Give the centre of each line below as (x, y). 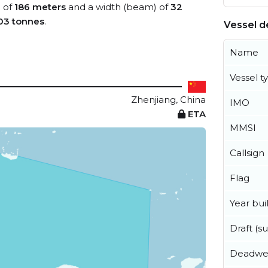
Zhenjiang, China (168, 100)
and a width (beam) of (118, 7)
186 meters (40, 7)
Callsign (247, 153)
